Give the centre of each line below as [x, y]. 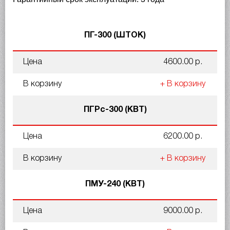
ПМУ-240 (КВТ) [115, 184]
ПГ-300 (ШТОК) [115, 35]
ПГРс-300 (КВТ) [115, 110]
